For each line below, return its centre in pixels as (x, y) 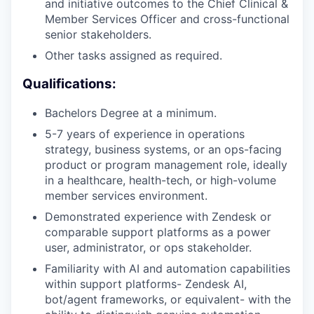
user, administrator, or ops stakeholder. (148, 247)
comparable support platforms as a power (158, 232)
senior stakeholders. (98, 35)
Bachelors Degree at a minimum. (131, 112)
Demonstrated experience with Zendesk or (158, 216)
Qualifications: (69, 84)
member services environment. (126, 195)
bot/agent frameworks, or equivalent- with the (168, 299)
